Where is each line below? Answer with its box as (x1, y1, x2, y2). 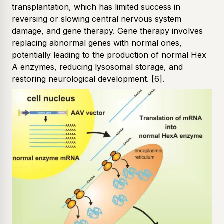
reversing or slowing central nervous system (12, 13, 181, 24)
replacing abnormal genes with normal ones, (12, 37, 182, 48)
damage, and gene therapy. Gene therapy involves (12, 25, 203, 36)
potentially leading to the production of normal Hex (12, 49, 206, 60)
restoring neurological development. (12, 73, 149, 84)
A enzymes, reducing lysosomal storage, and (12, 61, 183, 72)
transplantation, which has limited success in (12, 1, 180, 12)
